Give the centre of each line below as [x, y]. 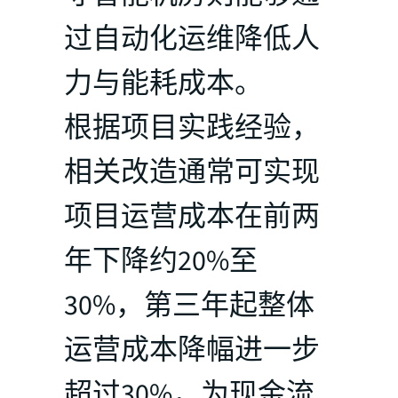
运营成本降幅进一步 [192, 350]
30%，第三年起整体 [189, 305]
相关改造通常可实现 [192, 172]
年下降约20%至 [161, 261]
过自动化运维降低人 [192, 39]
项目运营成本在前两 [192, 216]
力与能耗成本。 [163, 83]
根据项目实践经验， [192, 127]
